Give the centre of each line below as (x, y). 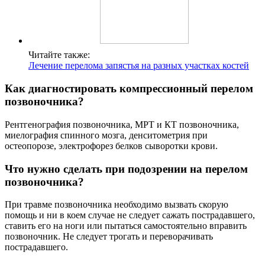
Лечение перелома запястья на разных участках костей (139, 66)
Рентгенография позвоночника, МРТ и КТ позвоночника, (122, 124)
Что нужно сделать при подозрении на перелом (126, 169)
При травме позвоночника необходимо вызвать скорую (117, 205)
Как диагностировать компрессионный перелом (129, 89)
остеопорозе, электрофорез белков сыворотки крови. (111, 146)
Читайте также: (59, 55)
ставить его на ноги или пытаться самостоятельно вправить (126, 226)
